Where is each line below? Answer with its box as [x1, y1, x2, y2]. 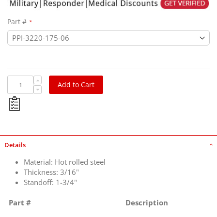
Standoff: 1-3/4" [24, 177, 77, 187]
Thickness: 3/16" [24, 167, 79, 177]
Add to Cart [58, 79, 95, 89]
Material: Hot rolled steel [24, 156, 106, 167]
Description [125, 197, 168, 207]
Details [4, 140, 26, 149]
